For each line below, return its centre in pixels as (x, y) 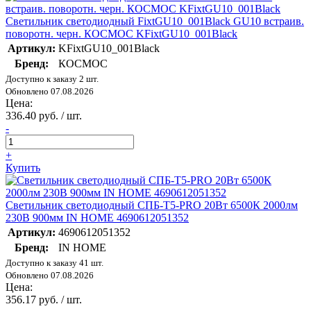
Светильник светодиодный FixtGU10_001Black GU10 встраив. (155, 22)
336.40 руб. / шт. (44, 116)
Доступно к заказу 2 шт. (52, 79)
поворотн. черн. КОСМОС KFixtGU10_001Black (121, 34)
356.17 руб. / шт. (44, 300)
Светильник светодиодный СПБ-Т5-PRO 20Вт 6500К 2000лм (152, 205)
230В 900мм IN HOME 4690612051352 (97, 218)
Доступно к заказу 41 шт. (54, 263)
